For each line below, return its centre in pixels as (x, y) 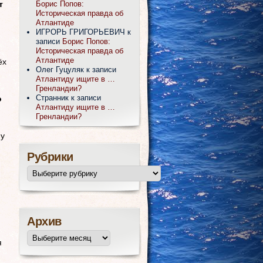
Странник (52, 97)
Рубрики (50, 158)
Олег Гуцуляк (60, 69)
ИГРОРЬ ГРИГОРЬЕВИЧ (80, 32)
